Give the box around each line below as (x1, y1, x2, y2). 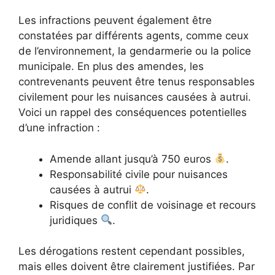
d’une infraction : (18, 122, 100, 134)
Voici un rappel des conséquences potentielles (18, 106, 247, 119)
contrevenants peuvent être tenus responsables (18, 76, 255, 88)
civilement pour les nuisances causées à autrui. (18, 91, 251, 104)
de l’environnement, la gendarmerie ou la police (18, 45, 251, 58)
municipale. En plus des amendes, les (18, 60, 204, 73)
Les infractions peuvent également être (18, 14, 212, 27)
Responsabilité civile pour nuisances (50, 168, 228, 180)
